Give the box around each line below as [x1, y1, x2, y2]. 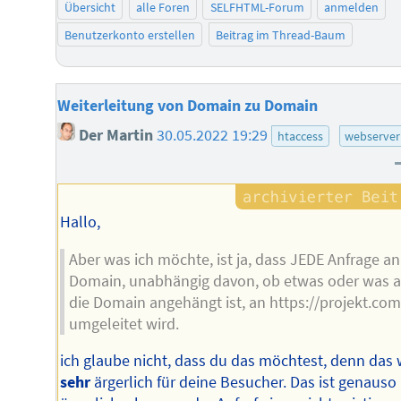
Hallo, [60, 212, 101, 233]
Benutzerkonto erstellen [64, 26, 196, 43]
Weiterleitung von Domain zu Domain [57, 96, 319, 116]
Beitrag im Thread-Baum [215, 26, 346, 43]
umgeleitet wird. [68, 313, 179, 334]
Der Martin [75, 125, 154, 146]
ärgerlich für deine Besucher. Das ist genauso [90, 372, 397, 393]
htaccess [277, 128, 323, 145]
